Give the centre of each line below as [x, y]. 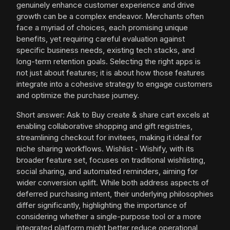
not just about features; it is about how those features [111, 73]
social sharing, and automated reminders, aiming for [107, 171]
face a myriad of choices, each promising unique [102, 28]
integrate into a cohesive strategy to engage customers [114, 84]
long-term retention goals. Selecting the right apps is [109, 62]
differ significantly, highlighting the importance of [102, 205]
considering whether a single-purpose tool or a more [109, 217]
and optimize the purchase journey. [78, 95]
